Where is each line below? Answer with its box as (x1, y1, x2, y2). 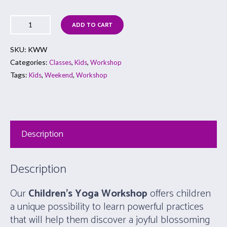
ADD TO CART (72, 20, 112, 30)
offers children (147, 185, 211, 203)
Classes (49, 58, 71, 67)
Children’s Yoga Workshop (26, 185, 148, 203)
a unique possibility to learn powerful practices (10, 199, 204, 216)
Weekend (45, 71, 73, 80)
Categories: (10, 58, 48, 67)
